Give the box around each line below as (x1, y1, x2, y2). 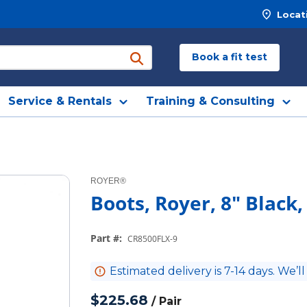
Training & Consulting (145, 95, 275, 108)
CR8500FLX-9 (127, 233, 177, 245)
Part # (90, 232, 119, 245)
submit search (121, 60, 198, 74)
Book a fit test (192, 51, 267, 63)
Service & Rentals (8, 95, 112, 108)
